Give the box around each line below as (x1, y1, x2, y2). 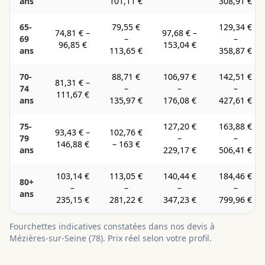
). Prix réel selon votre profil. (101, 232, 212, 244)
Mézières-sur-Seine (9, 232, 86, 244)
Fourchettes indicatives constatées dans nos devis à (9, 221, 215, 232)
